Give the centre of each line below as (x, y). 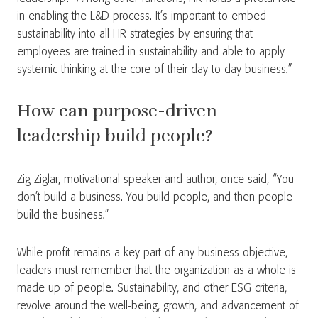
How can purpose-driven (117, 111)
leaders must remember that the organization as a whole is (157, 271)
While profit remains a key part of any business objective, (152, 253)
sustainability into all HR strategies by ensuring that (135, 34)
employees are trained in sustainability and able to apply (151, 52)
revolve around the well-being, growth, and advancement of (158, 306)
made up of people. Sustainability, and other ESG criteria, (152, 289)
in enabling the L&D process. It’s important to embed (142, 17)
